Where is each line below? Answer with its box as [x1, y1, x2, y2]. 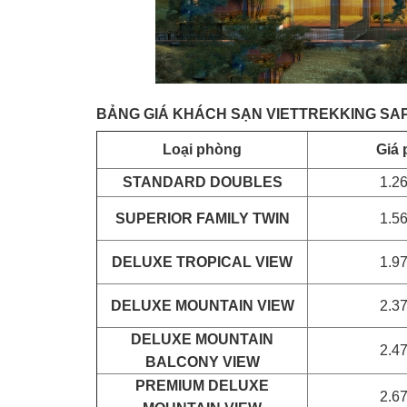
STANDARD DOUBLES [122, 174, 283, 190]
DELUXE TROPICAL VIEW [112, 254, 293, 270]
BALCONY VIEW [144, 354, 260, 370]
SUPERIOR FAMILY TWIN [114, 211, 290, 226]
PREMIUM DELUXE [135, 378, 269, 393]
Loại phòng [163, 142, 242, 157]
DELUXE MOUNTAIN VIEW [110, 298, 294, 313]
